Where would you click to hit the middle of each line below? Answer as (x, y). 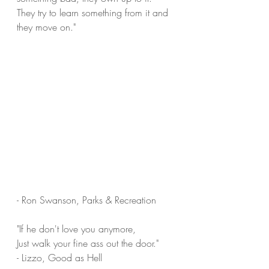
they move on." (46, 27)
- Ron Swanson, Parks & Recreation (86, 200)
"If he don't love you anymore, (76, 229)
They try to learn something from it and (94, 13)
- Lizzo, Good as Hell (59, 258)
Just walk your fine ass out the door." (88, 243)
